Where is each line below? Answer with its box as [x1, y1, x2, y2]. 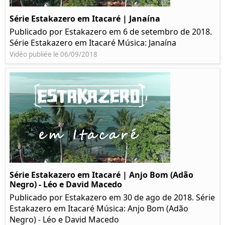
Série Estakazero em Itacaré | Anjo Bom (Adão [10, 169, 193, 181]
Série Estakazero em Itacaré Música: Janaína [10, 37, 176, 49]
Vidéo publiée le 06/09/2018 [10, 50, 97, 59]
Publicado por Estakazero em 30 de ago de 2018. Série [10, 192, 215, 203]
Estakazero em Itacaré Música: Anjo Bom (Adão [10, 203, 188, 214]
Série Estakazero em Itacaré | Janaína [10, 13, 160, 25]
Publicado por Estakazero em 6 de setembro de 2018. [10, 26, 212, 38]
